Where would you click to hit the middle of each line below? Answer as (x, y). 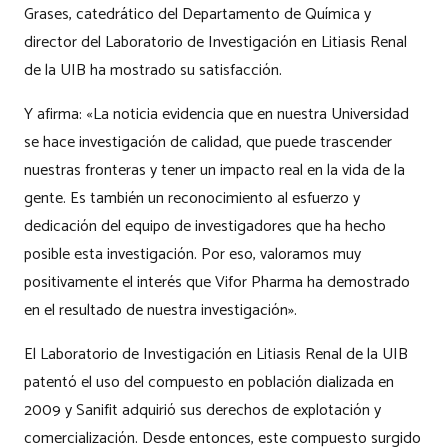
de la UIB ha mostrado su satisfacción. (153, 71)
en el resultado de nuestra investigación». (160, 311)
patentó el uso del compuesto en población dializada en (209, 383)
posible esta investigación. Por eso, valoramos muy (192, 255)
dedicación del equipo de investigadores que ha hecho (205, 227)
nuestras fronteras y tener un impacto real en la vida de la (214, 171)
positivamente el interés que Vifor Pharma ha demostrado (217, 283)
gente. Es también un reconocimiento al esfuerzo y (192, 199)
